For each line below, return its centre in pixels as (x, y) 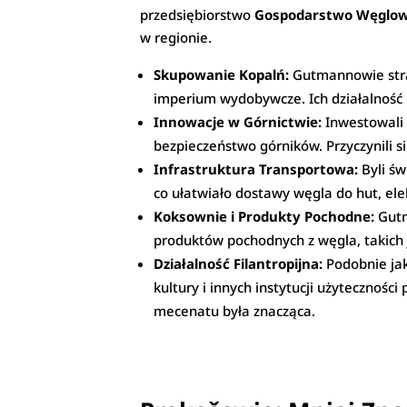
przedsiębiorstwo (198, 15)
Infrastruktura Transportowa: (256, 169)
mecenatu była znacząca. (235, 311)
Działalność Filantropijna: (238, 264)
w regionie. (176, 38)
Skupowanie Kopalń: (222, 75)
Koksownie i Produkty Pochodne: (264, 217)
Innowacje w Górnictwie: (238, 122)
